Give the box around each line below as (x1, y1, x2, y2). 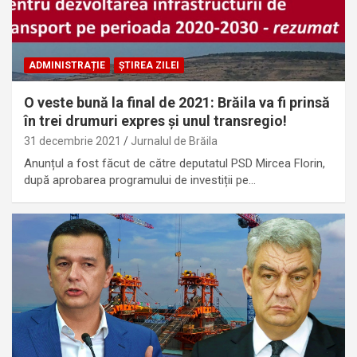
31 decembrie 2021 (24, 134, 121, 147)
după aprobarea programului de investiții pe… (24, 172, 256, 187)
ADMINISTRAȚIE (29, 59, 105, 71)
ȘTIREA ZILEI (119, 59, 179, 71)
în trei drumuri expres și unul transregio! (24, 112, 287, 129)
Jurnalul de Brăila (131, 134, 218, 147)
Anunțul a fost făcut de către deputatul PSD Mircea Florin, (24, 155, 325, 171)
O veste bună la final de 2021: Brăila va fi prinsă (24, 93, 330, 111)
